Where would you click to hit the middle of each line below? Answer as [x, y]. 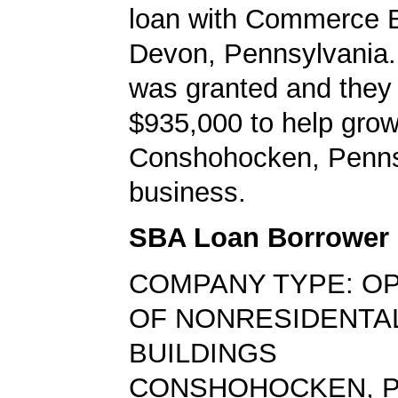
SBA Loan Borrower [259, 238]
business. [187, 192]
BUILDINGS [203, 354]
